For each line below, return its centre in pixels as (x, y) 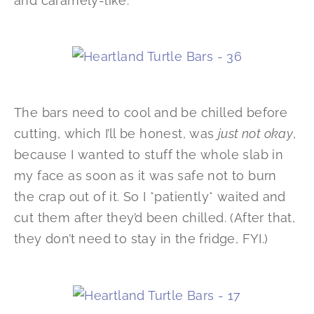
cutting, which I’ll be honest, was (116, 134)
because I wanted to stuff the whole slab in (149, 155)
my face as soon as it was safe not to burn (145, 176)
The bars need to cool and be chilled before (151, 113)
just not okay (256, 134)
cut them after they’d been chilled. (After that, (155, 218)
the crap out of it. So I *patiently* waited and (150, 197)
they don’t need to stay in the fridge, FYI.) (141, 239)
